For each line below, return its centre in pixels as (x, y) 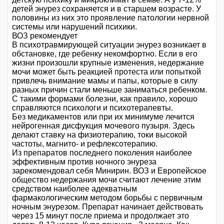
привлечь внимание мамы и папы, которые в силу (105, 80)
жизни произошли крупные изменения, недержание (108, 62)
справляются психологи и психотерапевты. (92, 107)
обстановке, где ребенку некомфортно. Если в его (105, 53)
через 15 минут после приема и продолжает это (100, 215)
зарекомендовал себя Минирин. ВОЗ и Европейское (109, 170)
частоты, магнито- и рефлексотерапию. (85, 143)
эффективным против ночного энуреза (84, 161)
